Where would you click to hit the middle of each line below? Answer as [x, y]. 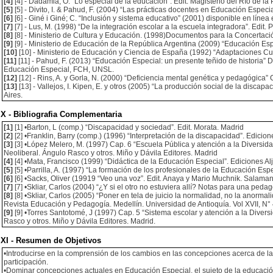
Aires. [13, 95]
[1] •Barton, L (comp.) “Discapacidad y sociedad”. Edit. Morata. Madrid [128, 127]
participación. [26, 262]
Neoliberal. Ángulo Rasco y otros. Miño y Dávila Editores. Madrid [111, 153]
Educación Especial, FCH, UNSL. [59, 69]
